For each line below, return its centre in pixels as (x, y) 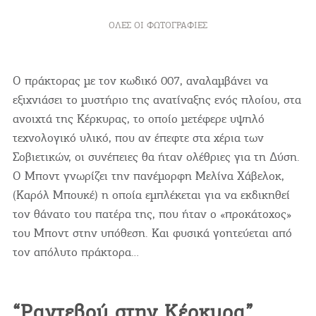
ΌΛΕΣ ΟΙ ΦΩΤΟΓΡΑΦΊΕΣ (158, 25)
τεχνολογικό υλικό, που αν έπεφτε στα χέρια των (138, 138)
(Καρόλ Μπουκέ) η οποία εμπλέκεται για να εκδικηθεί (151, 195)
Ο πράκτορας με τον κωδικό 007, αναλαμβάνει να (140, 81)
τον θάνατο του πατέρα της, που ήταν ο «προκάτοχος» (152, 214)
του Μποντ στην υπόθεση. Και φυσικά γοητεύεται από (152, 233)
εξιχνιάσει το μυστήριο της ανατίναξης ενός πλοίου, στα (157, 100)
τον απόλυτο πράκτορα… (75, 252)
